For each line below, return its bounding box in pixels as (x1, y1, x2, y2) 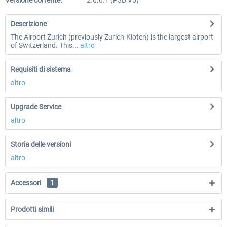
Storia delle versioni (11, 140, 71, 148)
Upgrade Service (11, 103, 61, 111)
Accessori (11, 179, 43, 187)
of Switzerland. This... (11, 41, 79, 49)
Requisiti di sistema (11, 65, 71, 73)
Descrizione (11, 20, 47, 28)
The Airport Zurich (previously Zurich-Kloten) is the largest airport (11, 33, 213, 41)
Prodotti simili (11, 205, 54, 213)
